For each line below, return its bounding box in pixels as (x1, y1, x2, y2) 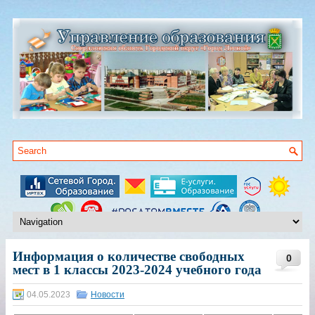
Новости (91, 290, 124, 300)
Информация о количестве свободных (13, 249, 245, 264)
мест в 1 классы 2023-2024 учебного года (13, 262, 262, 278)
